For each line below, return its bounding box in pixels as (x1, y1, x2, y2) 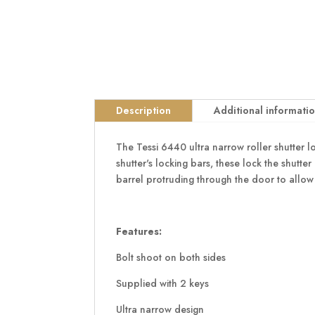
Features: (116, 224, 162, 238)
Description (116, 103, 172, 117)
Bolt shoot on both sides (116, 250, 226, 264)
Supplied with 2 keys (116, 276, 210, 290)
